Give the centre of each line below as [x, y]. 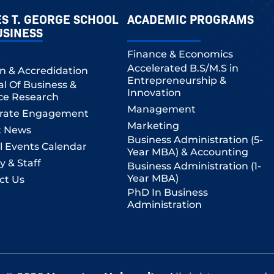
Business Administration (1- [194, 166]
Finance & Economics [180, 54]
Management [161, 109]
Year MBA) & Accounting [187, 152]
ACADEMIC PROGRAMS [190, 19]
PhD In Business [167, 193]
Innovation [154, 93]
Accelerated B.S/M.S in [183, 68]
